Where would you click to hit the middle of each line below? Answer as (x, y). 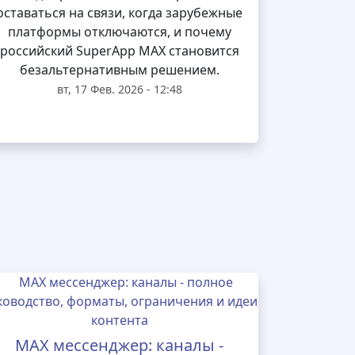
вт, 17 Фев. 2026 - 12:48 (119, 89)
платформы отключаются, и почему (119, 32)
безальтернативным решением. (119, 70)
